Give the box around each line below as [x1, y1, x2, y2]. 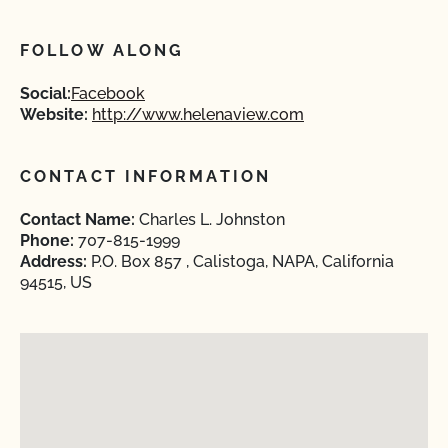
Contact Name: [20, 210, 135, 229]
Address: [20, 252, 87, 271]
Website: [20, 105, 88, 124]
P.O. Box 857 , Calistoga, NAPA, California [87, 252, 394, 271]
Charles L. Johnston [135, 210, 285, 229]
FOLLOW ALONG [20, 41, 185, 60]
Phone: [20, 231, 74, 250]
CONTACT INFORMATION [20, 167, 271, 186]
